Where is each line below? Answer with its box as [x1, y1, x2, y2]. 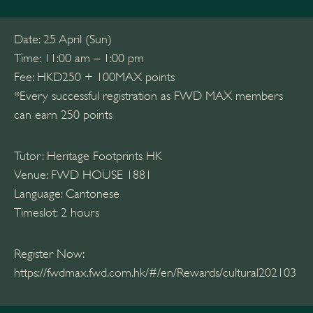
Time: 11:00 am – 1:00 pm [14, 50, 144, 65]
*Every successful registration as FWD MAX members [14, 88, 283, 103]
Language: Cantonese [14, 186, 119, 201]
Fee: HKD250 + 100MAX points [14, 69, 175, 84]
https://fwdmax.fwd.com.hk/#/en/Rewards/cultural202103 [14, 265, 296, 279]
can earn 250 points [14, 107, 112, 122]
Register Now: [14, 246, 85, 261]
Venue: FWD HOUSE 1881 [14, 167, 152, 182]
